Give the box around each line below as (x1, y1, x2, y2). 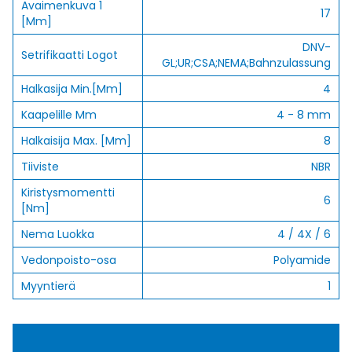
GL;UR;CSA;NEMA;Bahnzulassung (162, 55, 331, 71)
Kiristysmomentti (21, 185, 115, 200)
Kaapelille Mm (21, 107, 97, 123)
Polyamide (273, 252, 331, 268)
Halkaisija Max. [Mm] (21, 133, 131, 148)
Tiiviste (21, 159, 59, 174)
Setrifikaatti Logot (21, 47, 118, 63)
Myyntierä (21, 278, 75, 294)
